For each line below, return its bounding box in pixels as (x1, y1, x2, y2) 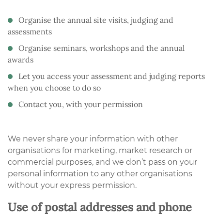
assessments (8, 26, 52, 36)
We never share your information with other (8, 134, 178, 143)
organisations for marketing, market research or (8, 145, 192, 155)
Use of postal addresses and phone (8, 199, 192, 214)
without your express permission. (8, 180, 137, 190)
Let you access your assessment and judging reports (18, 71, 205, 81)
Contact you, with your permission (18, 99, 143, 109)
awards (8, 54, 33, 64)
